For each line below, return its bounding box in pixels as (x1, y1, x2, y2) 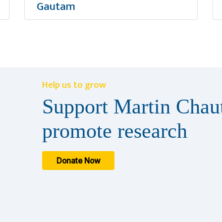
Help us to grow (42, 77, 106, 93)
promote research (42, 119, 187, 142)
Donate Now (56, 156, 101, 166)
